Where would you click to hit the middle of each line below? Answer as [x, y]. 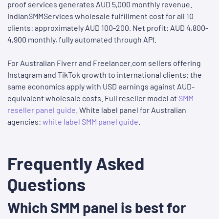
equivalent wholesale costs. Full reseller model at [93, 98]
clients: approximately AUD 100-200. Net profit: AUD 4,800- [108, 28]
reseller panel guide [42, 110]
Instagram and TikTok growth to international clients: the [105, 75]
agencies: [25, 122]
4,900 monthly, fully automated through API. [82, 40]
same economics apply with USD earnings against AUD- [101, 87]
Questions [46, 184]
